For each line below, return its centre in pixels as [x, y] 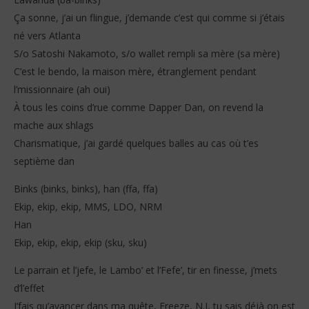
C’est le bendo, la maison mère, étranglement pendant [135, 72]
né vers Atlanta [47, 36]
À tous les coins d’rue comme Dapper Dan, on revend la [139, 108]
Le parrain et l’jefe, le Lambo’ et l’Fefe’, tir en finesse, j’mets [146, 270]
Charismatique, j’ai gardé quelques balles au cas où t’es [136, 143]
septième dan [44, 161]
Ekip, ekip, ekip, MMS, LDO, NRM [88, 207]
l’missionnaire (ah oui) [62, 90]
